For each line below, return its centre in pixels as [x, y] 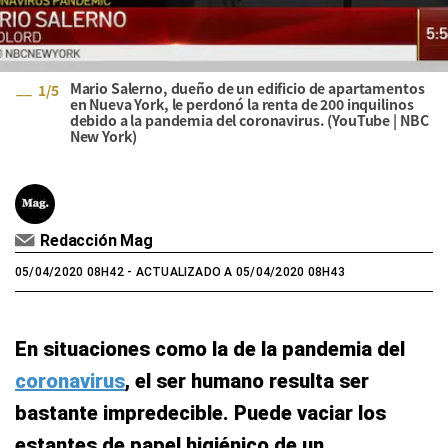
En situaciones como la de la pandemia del [210, 349]
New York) [103, 136]
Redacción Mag [96, 240]
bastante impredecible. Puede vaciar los [200, 413]
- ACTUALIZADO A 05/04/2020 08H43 [234, 272]
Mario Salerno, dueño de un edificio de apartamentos [247, 88]
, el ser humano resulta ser [247, 381]
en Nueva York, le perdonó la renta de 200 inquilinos [241, 104]
